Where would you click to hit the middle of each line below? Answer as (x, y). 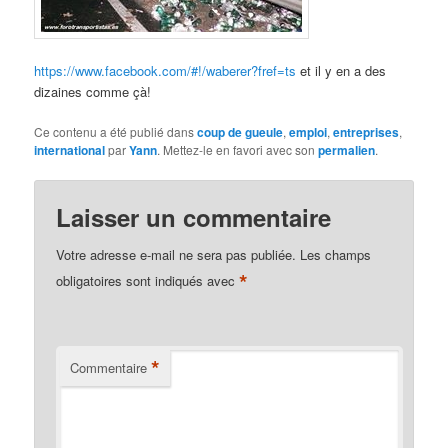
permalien (347, 149)
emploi (308, 131)
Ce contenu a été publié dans (116, 131)
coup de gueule (240, 131)
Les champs (336, 254)
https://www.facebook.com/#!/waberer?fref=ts (165, 70)
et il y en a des (341, 70)
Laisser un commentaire (194, 217)
